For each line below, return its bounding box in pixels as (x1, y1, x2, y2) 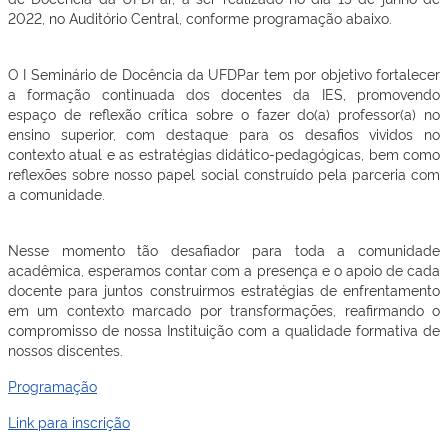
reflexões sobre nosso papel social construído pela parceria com (8, 164, 440, 183)
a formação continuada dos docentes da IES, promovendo (8, 84, 440, 103)
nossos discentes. (8, 340, 123, 359)
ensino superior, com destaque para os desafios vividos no (8, 124, 440, 143)
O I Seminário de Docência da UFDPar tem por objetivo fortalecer (8, 64, 440, 83)
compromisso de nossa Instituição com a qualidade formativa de (8, 320, 440, 339)
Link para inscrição (8, 412, 130, 431)
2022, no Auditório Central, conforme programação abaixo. (8, 8, 392, 27)
